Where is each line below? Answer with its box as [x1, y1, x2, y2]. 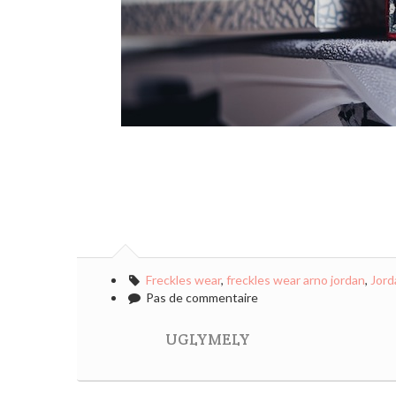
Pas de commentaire [142, 290, 258, 305]
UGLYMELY [165, 330, 250, 349]
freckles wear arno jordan [225, 272, 365, 287]
